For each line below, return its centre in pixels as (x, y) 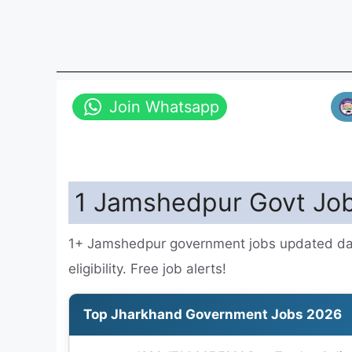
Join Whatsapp (164, 106)
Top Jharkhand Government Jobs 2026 (213, 314)
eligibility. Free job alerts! (147, 268)
